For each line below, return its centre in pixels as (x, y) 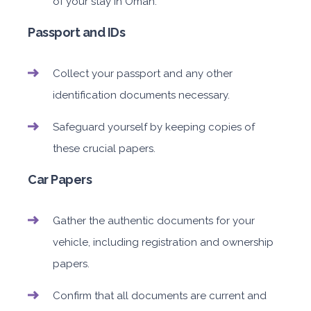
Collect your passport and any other (143, 74)
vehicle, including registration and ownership (163, 243)
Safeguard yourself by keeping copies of (154, 127)
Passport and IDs (76, 33)
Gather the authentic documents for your (154, 221)
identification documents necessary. (141, 95)
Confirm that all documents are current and (160, 296)
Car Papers (60, 180)
